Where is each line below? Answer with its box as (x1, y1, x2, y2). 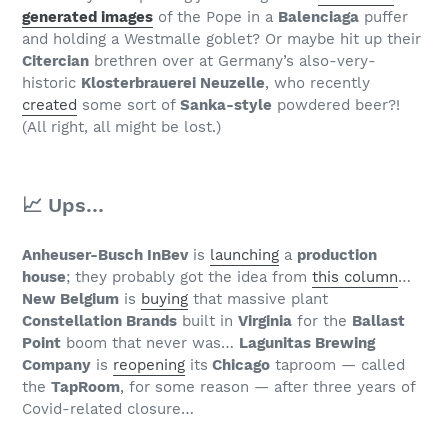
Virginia (238, 312, 292, 331)
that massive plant (188, 290, 328, 309)
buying (141, 290, 188, 309)
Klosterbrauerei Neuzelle (81, 73, 265, 92)
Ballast (352, 312, 405, 331)
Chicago (208, 356, 270, 375)
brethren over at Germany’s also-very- (89, 51, 376, 70)
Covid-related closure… (22, 400, 194, 419)
